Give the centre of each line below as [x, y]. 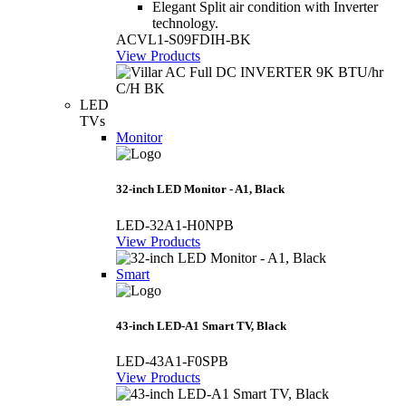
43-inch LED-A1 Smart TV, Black [201, 325]
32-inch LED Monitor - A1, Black [200, 189]
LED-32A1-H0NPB [175, 225]
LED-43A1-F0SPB [172, 361]
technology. [185, 24]
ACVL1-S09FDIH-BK [184, 40]
